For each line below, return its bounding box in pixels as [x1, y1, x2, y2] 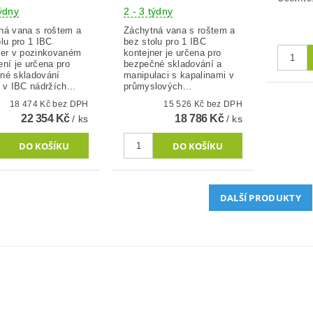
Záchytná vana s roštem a [123, 24, 235, 36]
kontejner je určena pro [123, 47, 221, 58]
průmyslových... [123, 80, 192, 92]
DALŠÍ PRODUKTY [219, 191, 302, 204]
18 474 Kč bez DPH [52, 99, 89, 109]
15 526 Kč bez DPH [206, 99, 242, 109]
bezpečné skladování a [123, 58, 222, 69]
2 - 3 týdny [123, 5, 173, 17]
